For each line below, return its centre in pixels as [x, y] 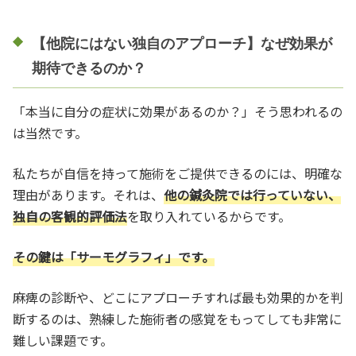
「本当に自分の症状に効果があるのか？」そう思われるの [178, 111]
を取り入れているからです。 [209, 216]
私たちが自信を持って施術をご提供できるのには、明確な [178, 173]
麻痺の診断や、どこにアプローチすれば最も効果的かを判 [178, 297]
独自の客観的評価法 [70, 216]
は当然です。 [50, 132]
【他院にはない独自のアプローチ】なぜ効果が [182, 43]
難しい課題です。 [63, 340]
